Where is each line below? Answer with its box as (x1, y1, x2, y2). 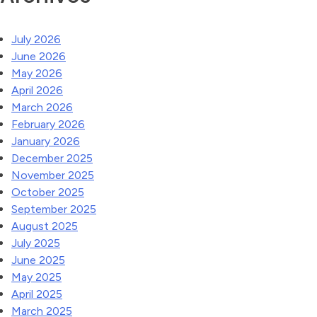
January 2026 (11, 134, 80, 148)
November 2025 (11, 168, 94, 182)
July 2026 (11, 33, 61, 46)
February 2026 (11, 117, 85, 131)
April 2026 (11, 83, 63, 97)
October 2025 (11, 185, 84, 199)
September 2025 (11, 202, 96, 216)
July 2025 (11, 236, 60, 250)
